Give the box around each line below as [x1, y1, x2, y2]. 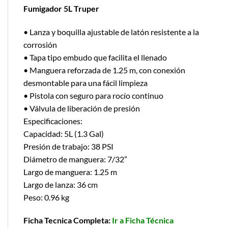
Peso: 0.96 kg [23, 192, 69, 202]
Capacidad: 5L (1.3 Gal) [23, 128, 104, 138]
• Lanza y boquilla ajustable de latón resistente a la [23, 26, 199, 37]
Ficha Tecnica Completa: [23, 215, 112, 225]
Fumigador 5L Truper [23, 3, 99, 13]
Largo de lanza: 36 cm [23, 179, 98, 189]
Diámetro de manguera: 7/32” [23, 154, 127, 164]
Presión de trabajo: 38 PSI [23, 141, 113, 151]
